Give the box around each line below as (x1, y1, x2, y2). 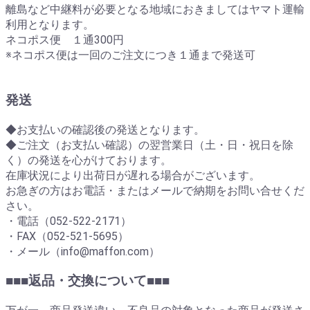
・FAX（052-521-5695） (6, 229, 129, 243)
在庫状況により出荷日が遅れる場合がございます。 (6, 168, 260, 182)
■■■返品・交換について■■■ (6, 273, 170, 289)
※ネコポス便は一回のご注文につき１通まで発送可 (6, 48, 255, 62)
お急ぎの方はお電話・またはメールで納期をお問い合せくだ (6, 183, 304, 197)
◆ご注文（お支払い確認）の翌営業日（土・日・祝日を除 (6, 138, 293, 152)
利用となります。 (6, 18, 94, 32)
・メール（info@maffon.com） (6, 244, 160, 258)
